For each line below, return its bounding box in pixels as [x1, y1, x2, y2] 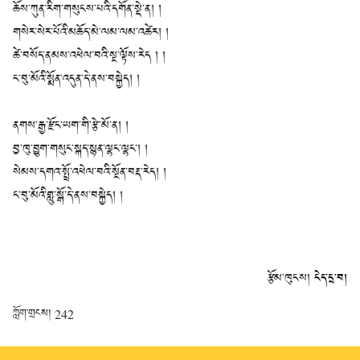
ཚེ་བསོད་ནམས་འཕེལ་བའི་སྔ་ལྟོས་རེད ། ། [13, 47, 166, 66]
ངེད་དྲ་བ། [314, 269, 347, 288]
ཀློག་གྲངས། [13, 305, 55, 322]
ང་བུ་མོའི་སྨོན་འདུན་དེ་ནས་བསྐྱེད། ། [13, 70, 140, 89]
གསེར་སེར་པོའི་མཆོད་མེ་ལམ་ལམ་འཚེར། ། [13, 23, 169, 43]
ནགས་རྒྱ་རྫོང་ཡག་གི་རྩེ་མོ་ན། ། [13, 117, 129, 136]
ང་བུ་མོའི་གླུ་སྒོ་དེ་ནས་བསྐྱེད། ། [13, 186, 123, 206]
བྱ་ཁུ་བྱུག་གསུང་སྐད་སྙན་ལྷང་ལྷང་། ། [13, 140, 148, 159]
